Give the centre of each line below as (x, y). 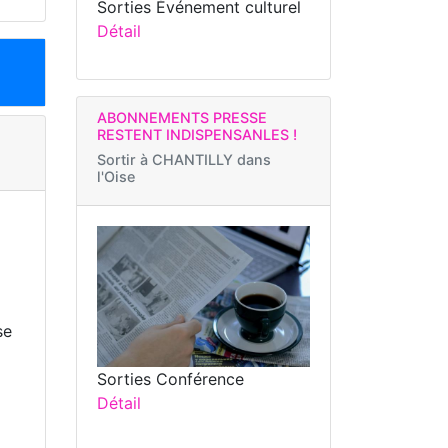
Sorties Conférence (170, 378)
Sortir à (124, 160)
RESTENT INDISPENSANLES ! (197, 135)
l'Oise (116, 177)
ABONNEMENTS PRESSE (182, 118)
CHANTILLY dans (211, 160)
